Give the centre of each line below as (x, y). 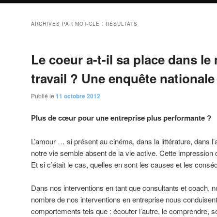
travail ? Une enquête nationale (123, 78)
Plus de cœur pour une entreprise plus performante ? (121, 118)
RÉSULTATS (122, 24)
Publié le (43, 96)
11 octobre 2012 (78, 96)
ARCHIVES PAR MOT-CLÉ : (68, 24)
